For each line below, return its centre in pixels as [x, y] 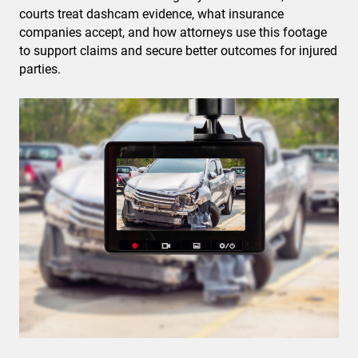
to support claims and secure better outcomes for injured [178, 51]
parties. [40, 69]
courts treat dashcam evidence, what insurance [151, 14]
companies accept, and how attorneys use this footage [173, 32]
